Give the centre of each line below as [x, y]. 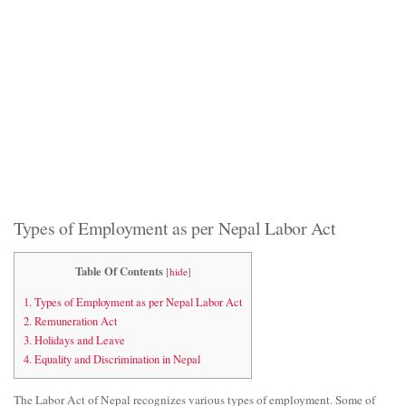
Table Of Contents [119, 271]
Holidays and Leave [78, 340]
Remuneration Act [74, 321]
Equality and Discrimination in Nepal [116, 359]
